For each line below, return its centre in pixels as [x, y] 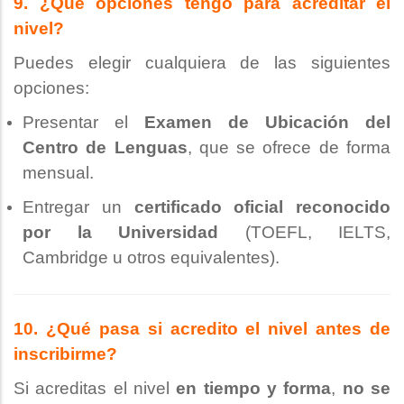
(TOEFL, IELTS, [304, 233]
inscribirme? [65, 354]
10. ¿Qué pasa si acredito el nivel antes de [202, 329]
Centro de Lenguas [105, 148]
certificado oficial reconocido [262, 207]
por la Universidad [120, 233]
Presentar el [83, 123]
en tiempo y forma [254, 389]
